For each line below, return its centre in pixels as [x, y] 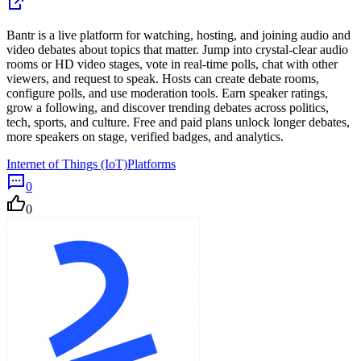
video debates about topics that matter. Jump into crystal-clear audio [177, 49]
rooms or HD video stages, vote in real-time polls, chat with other [172, 64]
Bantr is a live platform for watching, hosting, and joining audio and [178, 35]
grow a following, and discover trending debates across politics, [168, 107]
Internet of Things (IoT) [67, 164]
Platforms [151, 164]
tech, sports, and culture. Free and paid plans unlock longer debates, [178, 122]
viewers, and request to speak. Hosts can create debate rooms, [163, 78]
